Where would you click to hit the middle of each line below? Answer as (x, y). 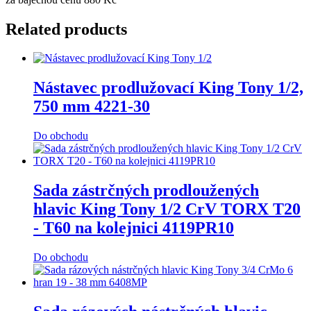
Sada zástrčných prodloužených (146, 191)
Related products (66, 29)
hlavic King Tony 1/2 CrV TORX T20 (167, 209)
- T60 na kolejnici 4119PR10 (134, 228)
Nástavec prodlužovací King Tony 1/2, (168, 88)
